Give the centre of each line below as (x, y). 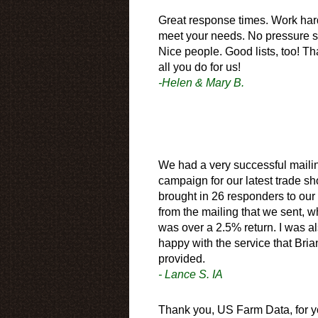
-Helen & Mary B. (201, 82)
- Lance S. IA (191, 274)
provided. (182, 258)
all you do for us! (199, 67)
